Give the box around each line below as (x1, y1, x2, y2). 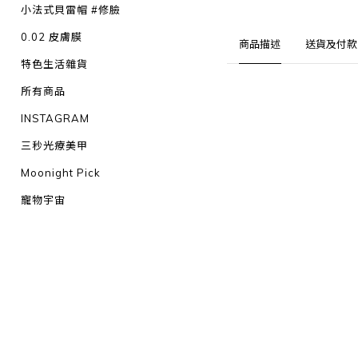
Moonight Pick (21, 166, 101, 179)
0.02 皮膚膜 (21, 30, 82, 43)
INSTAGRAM (21, 112, 89, 125)
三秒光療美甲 (21, 139, 88, 152)
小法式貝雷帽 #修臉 (21, 3, 121, 16)
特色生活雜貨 (21, 58, 88, 70)
